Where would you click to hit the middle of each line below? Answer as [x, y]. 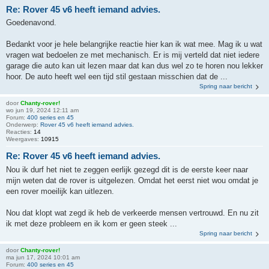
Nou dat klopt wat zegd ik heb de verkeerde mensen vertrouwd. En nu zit [132, 213]
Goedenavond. [31, 23]
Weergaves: [23, 139]
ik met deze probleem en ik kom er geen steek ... [92, 223]
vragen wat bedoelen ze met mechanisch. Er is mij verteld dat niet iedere [133, 55]
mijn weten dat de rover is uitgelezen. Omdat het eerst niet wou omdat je [132, 180]
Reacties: [20, 132]
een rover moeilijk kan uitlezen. [60, 191]
